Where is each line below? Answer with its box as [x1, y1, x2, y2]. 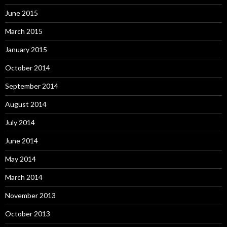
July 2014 [5, 118, 35, 127]
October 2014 [5, 63, 50, 72]
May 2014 [5, 155, 36, 163]
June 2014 [5, 136, 38, 145]
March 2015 [5, 27, 43, 35]
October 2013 [5, 209, 50, 218]
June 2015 [5, 9, 38, 17]
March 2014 [5, 173, 43, 181]
